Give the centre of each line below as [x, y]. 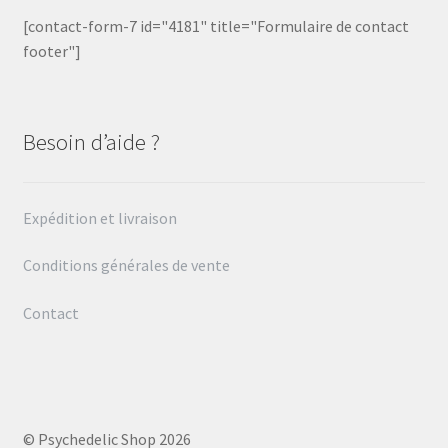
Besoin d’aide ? [91, 141]
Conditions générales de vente [126, 265]
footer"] [51, 51]
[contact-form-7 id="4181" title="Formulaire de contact [215, 26]
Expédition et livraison [101, 217]
